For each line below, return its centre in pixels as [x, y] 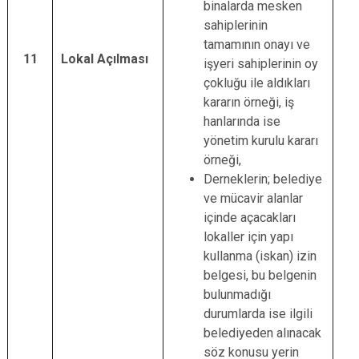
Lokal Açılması [105, 59]
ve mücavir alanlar [253, 198]
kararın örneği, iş [249, 102]
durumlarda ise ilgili [258, 314]
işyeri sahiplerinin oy [261, 64]
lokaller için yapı [248, 237]
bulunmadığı [237, 294]
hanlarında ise [242, 121]
